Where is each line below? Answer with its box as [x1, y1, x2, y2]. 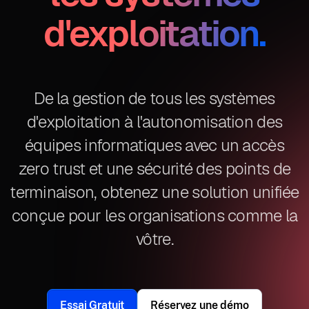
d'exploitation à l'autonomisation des [26, 111, 283, 132]
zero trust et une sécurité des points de [18, 158, 291, 179]
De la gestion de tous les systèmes [34, 88, 275, 109]
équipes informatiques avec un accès [25, 134, 284, 156]
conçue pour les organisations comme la [11, 205, 298, 226]
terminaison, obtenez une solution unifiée [10, 181, 299, 203]
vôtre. [136, 228, 173, 250]
